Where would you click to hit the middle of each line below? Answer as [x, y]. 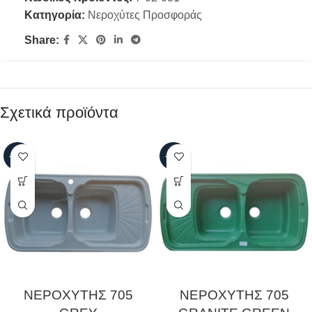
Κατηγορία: [55, 15]
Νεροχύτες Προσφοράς [145, 15]
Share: [42, 40]
